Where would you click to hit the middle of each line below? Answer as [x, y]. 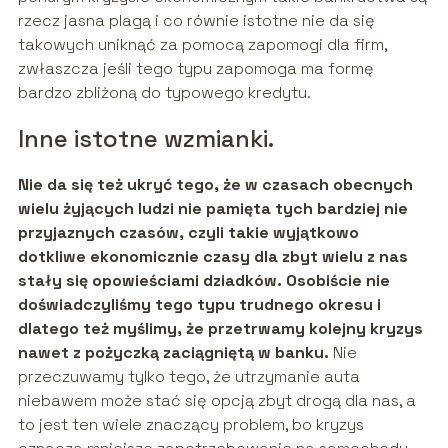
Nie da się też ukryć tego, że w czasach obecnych [215, 184]
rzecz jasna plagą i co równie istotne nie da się [196, 20]
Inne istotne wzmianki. [145, 138]
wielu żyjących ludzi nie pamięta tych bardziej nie [212, 208]
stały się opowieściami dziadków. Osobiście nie [203, 280]
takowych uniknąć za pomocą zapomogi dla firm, [202, 44]
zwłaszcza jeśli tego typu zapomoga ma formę [195, 68]
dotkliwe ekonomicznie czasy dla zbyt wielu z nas [212, 256]
